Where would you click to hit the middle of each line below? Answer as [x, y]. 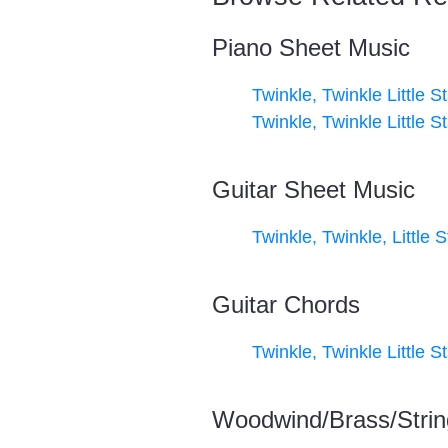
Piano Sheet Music [311, 47]
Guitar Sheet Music [313, 189]
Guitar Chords [286, 304]
